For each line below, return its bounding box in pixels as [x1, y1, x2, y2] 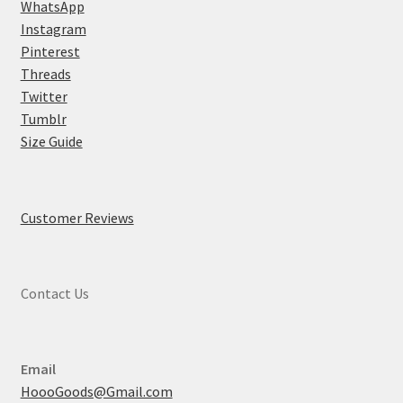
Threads [20, 65, 71, 84]
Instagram [20, 20, 86, 39]
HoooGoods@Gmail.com [20, 382, 173, 401]
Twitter [20, 87, 67, 106]
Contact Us [20, 283, 89, 302]
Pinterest [20, 42, 80, 61]
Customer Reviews [20, 208, 134, 227]
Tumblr [20, 110, 67, 129]
